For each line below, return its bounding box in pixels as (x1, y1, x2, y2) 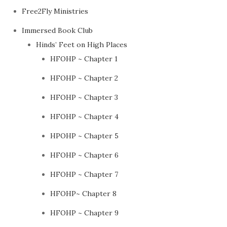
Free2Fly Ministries (22, 7, 89, 16)
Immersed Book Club (22, 26, 93, 35)
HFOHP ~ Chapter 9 (50, 208, 119, 217)
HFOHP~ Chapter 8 (50, 189, 117, 198)
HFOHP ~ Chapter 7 (50, 170, 119, 179)
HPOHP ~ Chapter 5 (50, 131, 119, 140)
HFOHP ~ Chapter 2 (50, 73, 119, 83)
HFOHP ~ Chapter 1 (50, 54, 118, 63)
